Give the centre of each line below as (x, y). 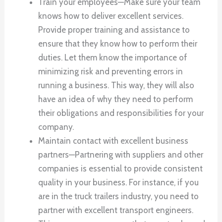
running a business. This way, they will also (116, 85)
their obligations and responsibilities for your (121, 113)
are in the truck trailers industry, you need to (119, 196)
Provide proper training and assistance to (114, 29)
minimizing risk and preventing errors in (111, 71)
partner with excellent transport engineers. (116, 210)
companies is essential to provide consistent (121, 168)
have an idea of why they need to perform (116, 99)
